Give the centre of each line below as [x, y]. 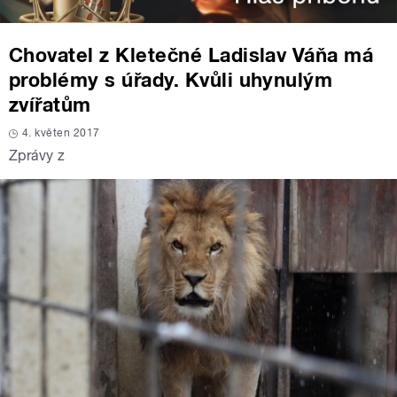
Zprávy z [37, 156]
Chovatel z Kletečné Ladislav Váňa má [191, 55]
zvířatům [50, 105]
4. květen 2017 [61, 133]
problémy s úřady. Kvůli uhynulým [171, 80]
